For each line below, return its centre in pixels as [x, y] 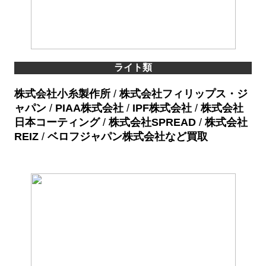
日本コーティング [57, 123]
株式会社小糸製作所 [62, 94]
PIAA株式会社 [89, 108]
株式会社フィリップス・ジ [183, 94]
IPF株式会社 [162, 108]
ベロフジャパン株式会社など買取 [128, 137]
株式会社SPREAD [152, 123]
